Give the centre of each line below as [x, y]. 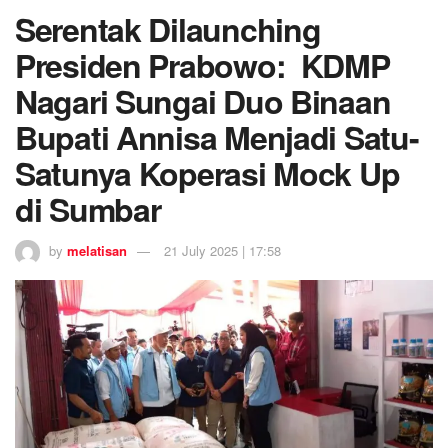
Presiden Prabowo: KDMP [202, 65]
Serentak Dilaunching [168, 29]
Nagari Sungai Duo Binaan [203, 101]
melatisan [97, 251]
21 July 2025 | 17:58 [222, 251]
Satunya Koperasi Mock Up [207, 173]
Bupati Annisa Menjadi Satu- [217, 137]
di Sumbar [92, 209]
